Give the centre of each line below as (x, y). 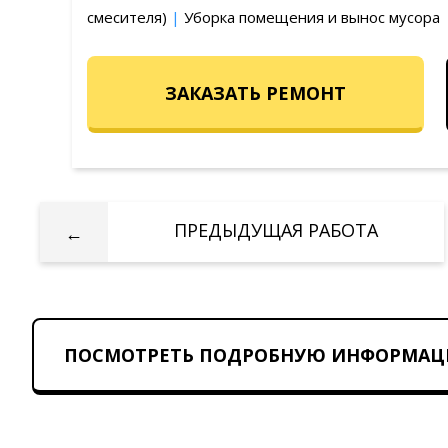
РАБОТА (340, 230)
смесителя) (129, 17)
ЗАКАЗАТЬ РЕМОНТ (255, 93)
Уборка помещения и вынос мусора (310, 17)
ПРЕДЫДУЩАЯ (238, 230)
